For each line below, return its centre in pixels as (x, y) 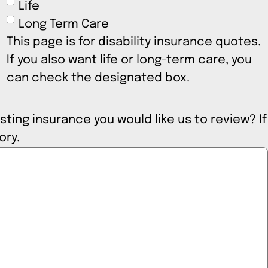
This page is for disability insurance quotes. (133, 42)
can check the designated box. (98, 78)
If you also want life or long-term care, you (129, 60)
